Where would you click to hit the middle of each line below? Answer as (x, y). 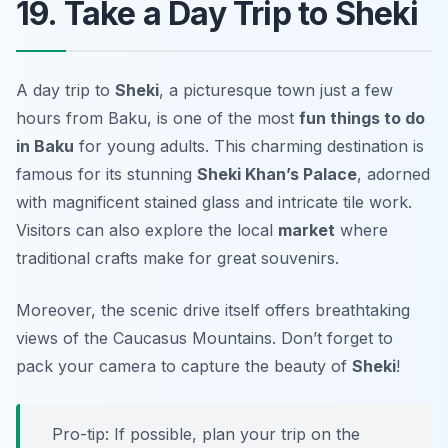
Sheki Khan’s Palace (277, 173)
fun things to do (362, 117)
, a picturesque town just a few (276, 89)
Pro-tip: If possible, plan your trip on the (206, 433)
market (306, 229)
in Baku (45, 145)
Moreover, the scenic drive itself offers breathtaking (213, 309)
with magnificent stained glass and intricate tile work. (214, 201)
